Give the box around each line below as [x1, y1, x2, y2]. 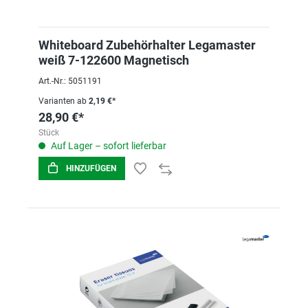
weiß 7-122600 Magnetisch [38, 53, 189, 67]
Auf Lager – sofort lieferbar [49, 140, 166, 151]
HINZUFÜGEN [66, 164, 116, 173]
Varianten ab [38, 96, 87, 106]
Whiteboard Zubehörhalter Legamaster [38, 38, 256, 52]
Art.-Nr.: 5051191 [38, 76, 102, 86]
